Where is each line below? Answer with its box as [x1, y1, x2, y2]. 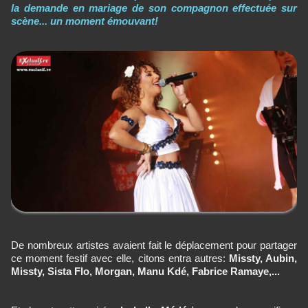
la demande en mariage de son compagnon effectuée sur [11, 2, 297, 14]
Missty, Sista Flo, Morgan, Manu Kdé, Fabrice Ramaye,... [11, 265, 280, 277]
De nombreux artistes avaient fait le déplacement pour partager [11, 239, 297, 251]
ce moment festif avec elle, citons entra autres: [11, 252, 229, 264]
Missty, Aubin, [228, 252, 298, 264]
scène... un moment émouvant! [11, 15, 158, 27]
